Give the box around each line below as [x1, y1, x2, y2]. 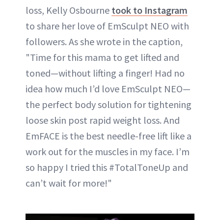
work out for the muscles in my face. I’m [26, 145, 190, 158]
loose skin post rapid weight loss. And [26, 113, 180, 126]
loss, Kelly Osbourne [26, 3, 111, 16]
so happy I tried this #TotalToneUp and [26, 161, 188, 173]
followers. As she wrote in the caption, [26, 35, 183, 48]
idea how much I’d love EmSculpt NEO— [26, 82, 191, 95]
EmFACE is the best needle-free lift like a [26, 129, 192, 142]
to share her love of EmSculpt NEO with [26, 19, 189, 32]
